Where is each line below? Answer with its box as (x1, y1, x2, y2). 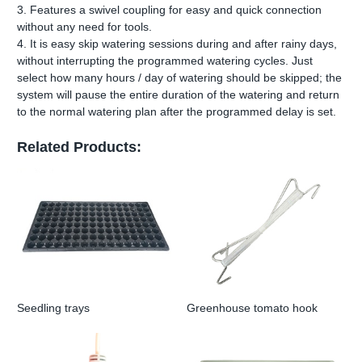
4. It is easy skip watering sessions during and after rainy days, (17, 37, 337, 50)
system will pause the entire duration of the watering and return (17, 88, 339, 101)
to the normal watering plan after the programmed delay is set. (17, 105, 336, 118)
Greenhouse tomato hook (187, 301, 318, 314)
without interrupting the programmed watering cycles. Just (17, 54, 313, 67)
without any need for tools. (17, 20, 152, 33)
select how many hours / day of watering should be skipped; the (17, 71, 342, 84)
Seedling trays (17, 301, 90, 314)
